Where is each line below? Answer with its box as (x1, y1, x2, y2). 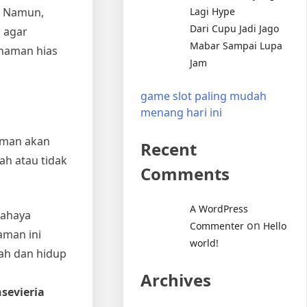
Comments (140, 162, 230, 185)
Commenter (190, 219, 245, 232)
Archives (140, 268, 212, 291)
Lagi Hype (190, 4, 236, 18)
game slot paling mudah (140, 88, 267, 103)
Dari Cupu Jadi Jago (190, 21, 280, 35)
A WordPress (190, 201, 249, 215)
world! (190, 236, 219, 249)
